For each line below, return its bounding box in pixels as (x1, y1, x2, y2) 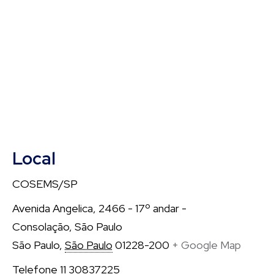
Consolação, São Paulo (12, 220, 122, 234)
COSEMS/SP (12, 177, 78, 191)
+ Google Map (172, 238, 241, 252)
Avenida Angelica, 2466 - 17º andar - (12, 201, 187, 215)
